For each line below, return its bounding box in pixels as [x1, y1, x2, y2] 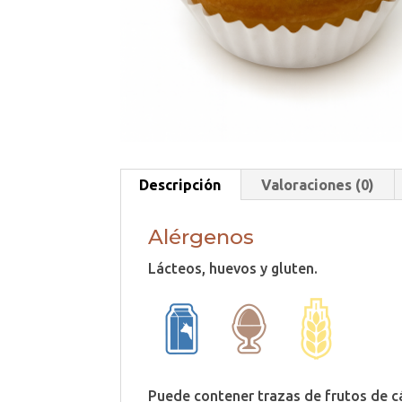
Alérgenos [148, 223, 255, 249]
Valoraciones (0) [261, 176, 375, 193]
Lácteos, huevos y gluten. [148, 259, 319, 276]
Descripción [139, 176, 222, 193]
